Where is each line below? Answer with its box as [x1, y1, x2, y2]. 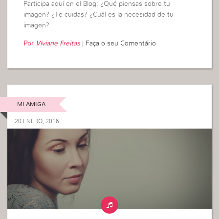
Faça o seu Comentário [86, 40, 156, 47]
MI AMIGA [17, 101, 45, 107]
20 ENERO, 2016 [15, 118, 59, 124]
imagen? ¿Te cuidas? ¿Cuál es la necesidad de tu [23, 11, 174, 19]
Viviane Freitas [36, 40, 81, 47]
